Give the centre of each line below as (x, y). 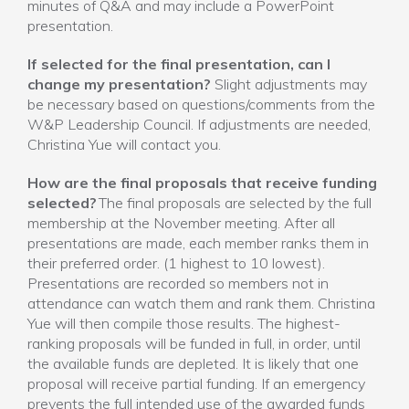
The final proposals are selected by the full (235, 203)
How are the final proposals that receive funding (202, 183)
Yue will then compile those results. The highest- (184, 323)
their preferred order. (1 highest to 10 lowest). (176, 263)
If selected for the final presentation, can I (179, 64)
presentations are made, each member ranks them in (198, 243)
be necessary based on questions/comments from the (201, 104)
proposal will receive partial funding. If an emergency (196, 383)
